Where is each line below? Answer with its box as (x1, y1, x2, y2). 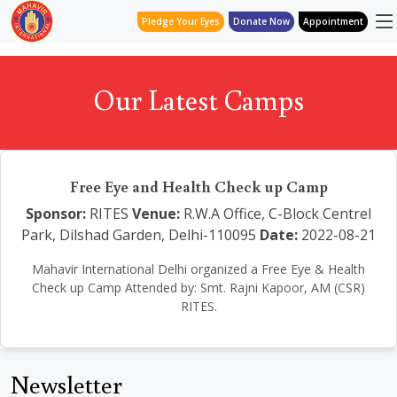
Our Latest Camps (93, 81, 304, 118)
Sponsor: (26, 204, 86, 223)
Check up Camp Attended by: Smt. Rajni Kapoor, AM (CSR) (32, 279, 365, 296)
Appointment (303, 14, 363, 27)
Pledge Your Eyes (142, 14, 220, 27)
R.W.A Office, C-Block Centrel (180, 204, 371, 223)
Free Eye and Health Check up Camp (69, 175, 328, 197)
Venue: (132, 204, 180, 223)
